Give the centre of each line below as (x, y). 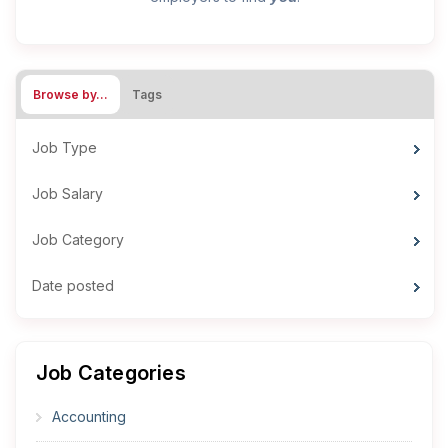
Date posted (73, 285)
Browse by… (70, 94)
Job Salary (67, 193)
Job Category (78, 239)
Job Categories (111, 372)
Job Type (64, 147)
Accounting (89, 416)
